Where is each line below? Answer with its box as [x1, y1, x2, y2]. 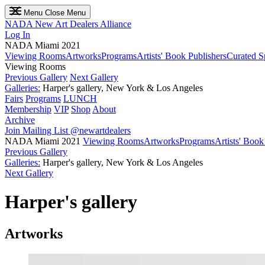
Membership [5, 104, 51, 114]
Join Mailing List [5, 125, 70, 135]
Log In [5, 30, 30, 40]
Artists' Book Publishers [137, 51, 227, 61]
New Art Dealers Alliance [35, 19, 131, 29]
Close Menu [45, 8, 86, 17]
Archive [5, 115, 35, 125]
